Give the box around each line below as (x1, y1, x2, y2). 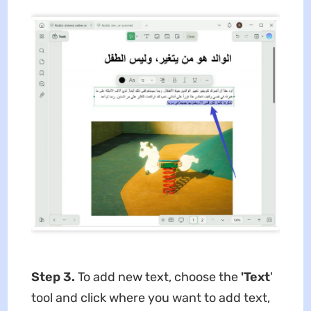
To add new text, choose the (77, 269, 241, 285)
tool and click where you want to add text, (31, 290, 270, 306)
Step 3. (31, 269, 78, 285)
